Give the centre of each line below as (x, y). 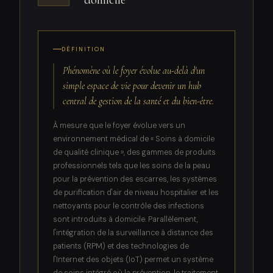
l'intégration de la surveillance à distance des (133, 232)
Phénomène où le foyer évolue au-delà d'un (134, 70)
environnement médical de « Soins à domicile (133, 139)
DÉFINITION (83, 49)
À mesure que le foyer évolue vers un (119, 125)
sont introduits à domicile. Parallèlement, (125, 219)
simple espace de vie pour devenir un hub (132, 86)
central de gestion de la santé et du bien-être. (139, 101)
